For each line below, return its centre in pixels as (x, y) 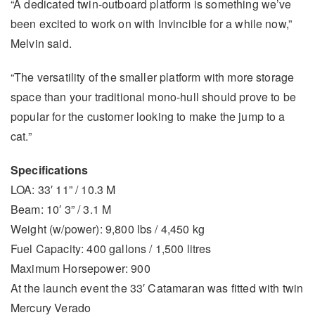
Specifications (50, 170)
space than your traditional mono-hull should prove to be (153, 97)
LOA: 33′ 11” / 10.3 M (63, 190)
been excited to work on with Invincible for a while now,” (152, 24)
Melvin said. (41, 44)
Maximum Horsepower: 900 (81, 269)
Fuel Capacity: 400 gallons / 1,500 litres (111, 249)
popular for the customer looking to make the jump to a (148, 117)
